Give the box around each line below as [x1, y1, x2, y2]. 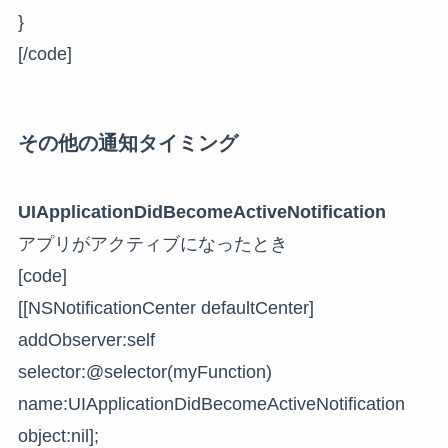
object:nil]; [17, 425, 99, 446]
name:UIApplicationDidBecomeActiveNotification [17, 393, 405, 414]
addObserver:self [17, 329, 155, 350]
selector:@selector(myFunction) [17, 361, 272, 382]
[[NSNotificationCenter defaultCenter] [17, 297, 314, 318]
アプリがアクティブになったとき [17, 233, 288, 254]
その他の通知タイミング [17, 131, 238, 154]
